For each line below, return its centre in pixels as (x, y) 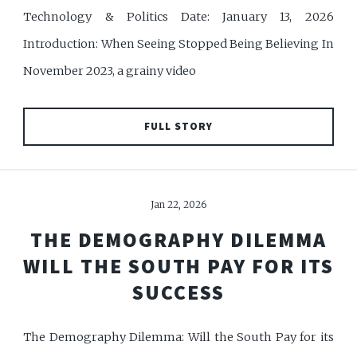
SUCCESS (178, 292)
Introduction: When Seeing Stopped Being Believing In (178, 43)
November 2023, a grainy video (110, 71)
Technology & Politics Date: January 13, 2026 (178, 16)
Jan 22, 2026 (178, 205)
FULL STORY (178, 126)
